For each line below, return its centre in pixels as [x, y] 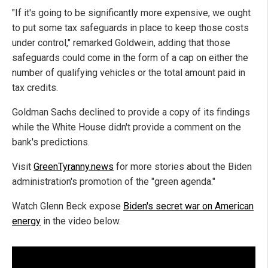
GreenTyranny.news [74, 166]
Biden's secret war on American [188, 206]
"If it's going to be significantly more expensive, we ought [131, 13]
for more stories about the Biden [183, 166]
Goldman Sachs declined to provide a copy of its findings [131, 112]
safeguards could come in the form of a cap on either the [130, 57]
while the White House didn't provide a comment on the [127, 127]
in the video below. [81, 221]
